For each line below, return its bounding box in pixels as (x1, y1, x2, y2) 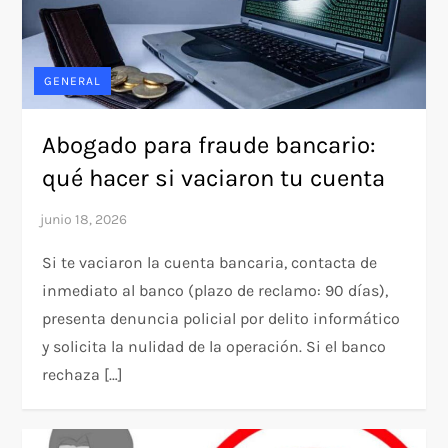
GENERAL (44, 74, 102, 89)
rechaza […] (42, 365, 124, 385)
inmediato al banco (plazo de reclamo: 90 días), (42, 281, 389, 301)
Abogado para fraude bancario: (42, 131, 377, 160)
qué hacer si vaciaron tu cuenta (42, 164, 386, 193)
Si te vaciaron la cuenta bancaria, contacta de (42, 253, 378, 273)
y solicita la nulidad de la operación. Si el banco (42, 337, 387, 357)
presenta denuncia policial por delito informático (42, 309, 401, 329)
